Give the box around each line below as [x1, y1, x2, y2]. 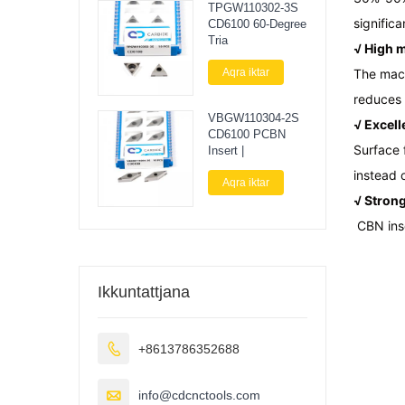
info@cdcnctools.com [138, 387, 260, 402]
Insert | [207, 144, 244, 158]
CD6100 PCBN [207, 127, 286, 142]
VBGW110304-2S [207, 111, 299, 126]
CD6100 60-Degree [207, 16, 306, 31]
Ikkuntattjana [98, 282, 190, 301]
